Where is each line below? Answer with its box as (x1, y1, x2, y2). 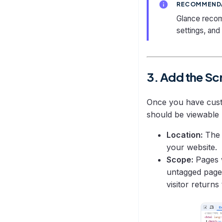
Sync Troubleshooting (56, 1, 123, 9)
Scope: (166, 155, 193, 165)
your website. (166, 142, 217, 153)
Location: (166, 130, 203, 140)
